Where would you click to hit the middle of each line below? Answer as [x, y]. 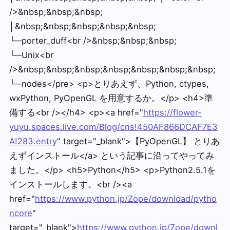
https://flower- [172, 112]
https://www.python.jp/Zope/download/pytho [126, 199]
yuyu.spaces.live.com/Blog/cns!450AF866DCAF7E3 [113, 127]
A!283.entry [33, 141]
